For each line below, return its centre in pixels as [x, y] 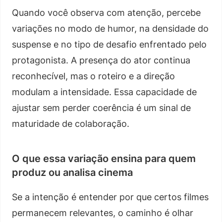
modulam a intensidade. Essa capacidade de [104, 92]
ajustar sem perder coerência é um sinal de [101, 108]
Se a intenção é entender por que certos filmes [110, 197]
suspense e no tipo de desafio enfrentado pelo [109, 44]
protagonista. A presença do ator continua [101, 60]
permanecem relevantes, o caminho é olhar [103, 213]
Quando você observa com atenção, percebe [106, 12]
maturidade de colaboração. [71, 123]
